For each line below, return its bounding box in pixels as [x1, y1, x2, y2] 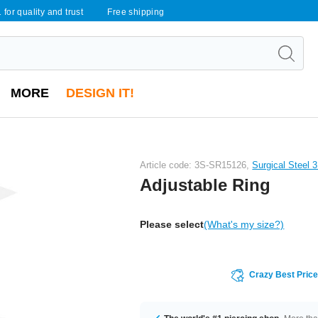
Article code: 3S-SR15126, [140, 159, 253, 170]
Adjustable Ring [140, 175, 271, 194]
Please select [140, 218, 204, 230]
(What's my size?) [204, 218, 285, 230]
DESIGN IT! [66, 86, 134, 100]
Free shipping [107, 7, 165, 17]
